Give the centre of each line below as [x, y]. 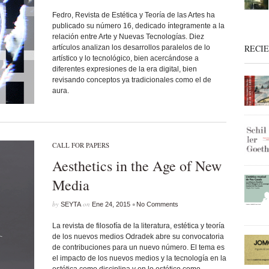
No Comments [157, 204]
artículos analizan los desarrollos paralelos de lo [131, 47]
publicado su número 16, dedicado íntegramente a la [138, 26]
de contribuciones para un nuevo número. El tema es [138, 247]
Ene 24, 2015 [111, 204]
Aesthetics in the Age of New [137, 166]
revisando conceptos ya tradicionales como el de [131, 80]
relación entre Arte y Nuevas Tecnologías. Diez [128, 37]
